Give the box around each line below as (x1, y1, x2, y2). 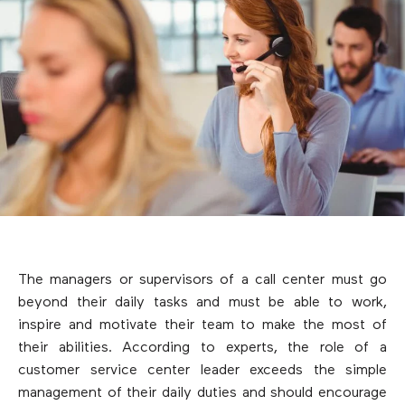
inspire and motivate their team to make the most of (18, 317, 387, 333)
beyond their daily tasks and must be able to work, (18, 295, 387, 310)
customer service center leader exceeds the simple (18, 363, 387, 378)
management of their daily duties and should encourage (18, 385, 387, 400)
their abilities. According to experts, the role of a (18, 340, 387, 355)
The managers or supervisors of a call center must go (18, 272, 387, 287)
